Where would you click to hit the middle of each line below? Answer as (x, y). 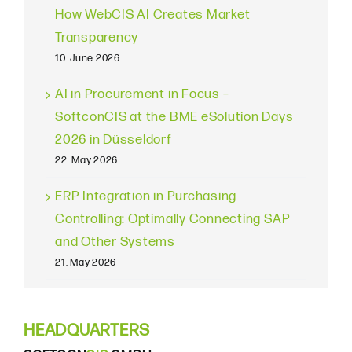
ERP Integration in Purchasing (146, 196)
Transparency (97, 38)
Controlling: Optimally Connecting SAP (173, 219)
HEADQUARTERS (87, 330)
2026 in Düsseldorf (114, 140)
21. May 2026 (86, 262)
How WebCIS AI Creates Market (153, 15)
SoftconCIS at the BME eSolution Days (174, 117)
